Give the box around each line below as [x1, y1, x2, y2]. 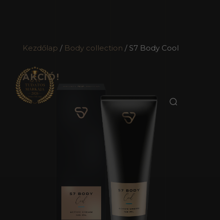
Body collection [64, 43, 123, 53]
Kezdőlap [23, 43, 58, 53]
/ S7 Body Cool [123, 43, 179, 53]
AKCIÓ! [23, 72, 60, 83]
